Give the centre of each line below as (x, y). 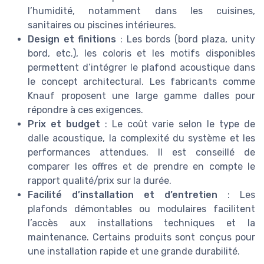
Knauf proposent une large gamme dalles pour (141, 95)
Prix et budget (64, 124)
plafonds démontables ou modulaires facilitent (141, 209)
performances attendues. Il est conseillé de (141, 152)
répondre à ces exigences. (85, 110)
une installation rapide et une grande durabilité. (134, 251)
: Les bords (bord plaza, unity (186, 39)
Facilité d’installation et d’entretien (123, 194)
